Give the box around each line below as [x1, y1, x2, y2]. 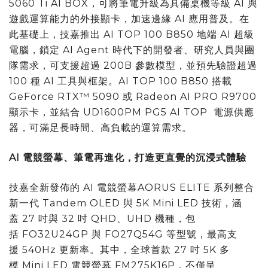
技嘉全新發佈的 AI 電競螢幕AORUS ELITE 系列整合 [9, 181, 254, 193]
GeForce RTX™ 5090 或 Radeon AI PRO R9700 [9, 90, 257, 102]
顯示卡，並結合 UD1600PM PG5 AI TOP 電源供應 [9, 106, 254, 118]
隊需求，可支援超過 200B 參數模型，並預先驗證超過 [9, 59, 257, 71]
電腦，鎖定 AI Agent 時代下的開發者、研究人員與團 [9, 44, 255, 56]
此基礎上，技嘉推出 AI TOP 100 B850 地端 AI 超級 [9, 28, 254, 40]
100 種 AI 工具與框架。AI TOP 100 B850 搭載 [9, 75, 232, 87]
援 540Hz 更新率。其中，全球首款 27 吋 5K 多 [9, 243, 230, 255]
